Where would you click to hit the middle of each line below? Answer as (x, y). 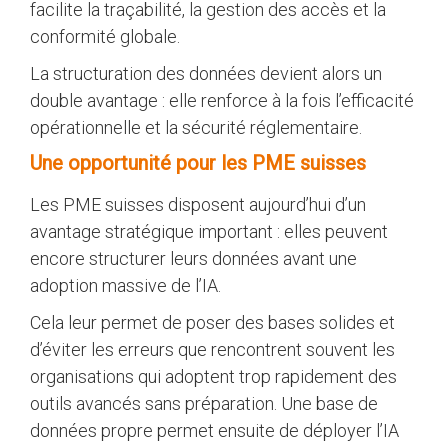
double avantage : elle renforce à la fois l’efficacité (222, 100)
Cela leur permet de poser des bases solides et (212, 322)
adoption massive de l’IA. (125, 285)
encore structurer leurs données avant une (193, 258)
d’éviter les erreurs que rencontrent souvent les (212, 349)
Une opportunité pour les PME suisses (198, 162)
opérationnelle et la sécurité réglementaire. (196, 127)
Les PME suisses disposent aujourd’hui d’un (198, 204)
